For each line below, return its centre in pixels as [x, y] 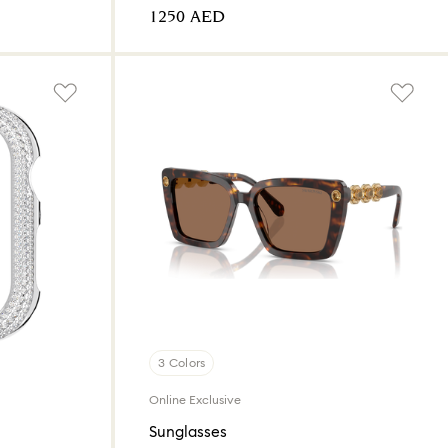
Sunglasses [188, 432]
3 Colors [182, 363]
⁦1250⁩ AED [187, 18]
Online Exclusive [195, 400]
